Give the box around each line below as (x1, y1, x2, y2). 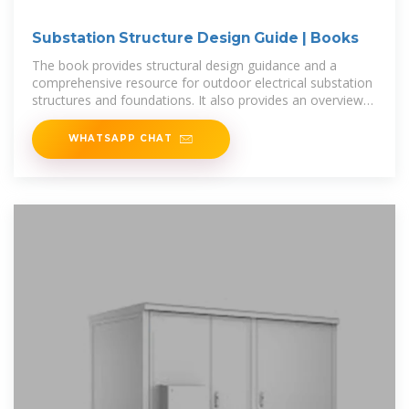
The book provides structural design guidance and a (32, 57, 337, 75)
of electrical (32, 109, 100, 127)
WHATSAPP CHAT (68, 132, 173, 144)
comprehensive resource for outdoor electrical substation (32, 74, 372, 92)
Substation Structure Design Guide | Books (32, 29, 359, 47)
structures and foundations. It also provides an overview (32, 91, 363, 110)
